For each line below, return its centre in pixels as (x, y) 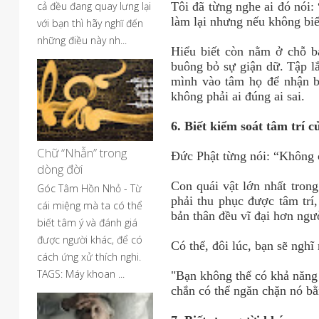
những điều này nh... (82, 40)
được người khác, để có (90, 240)
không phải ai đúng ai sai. (239, 96)
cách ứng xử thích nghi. (89, 257)
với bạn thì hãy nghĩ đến (90, 23)
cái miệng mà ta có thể (90, 205)
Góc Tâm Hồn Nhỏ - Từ (89, 188)
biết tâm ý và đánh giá (87, 223)
